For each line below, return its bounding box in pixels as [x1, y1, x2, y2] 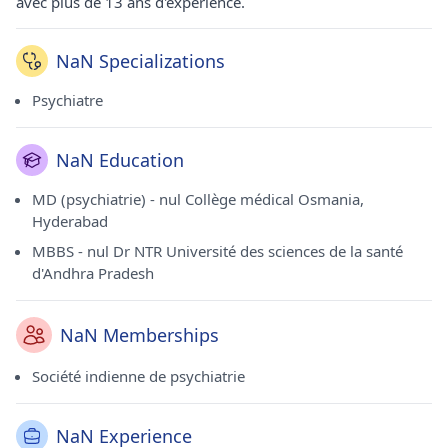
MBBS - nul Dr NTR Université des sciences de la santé [32, 241, 403, 261]
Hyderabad [32, 211, 108, 231]
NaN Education [56, 148, 184, 172]
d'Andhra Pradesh [32, 263, 154, 283]
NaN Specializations [56, 49, 225, 73]
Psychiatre [32, 90, 103, 110]
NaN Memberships [60, 323, 219, 347]
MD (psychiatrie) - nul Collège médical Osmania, [32, 189, 364, 209]
